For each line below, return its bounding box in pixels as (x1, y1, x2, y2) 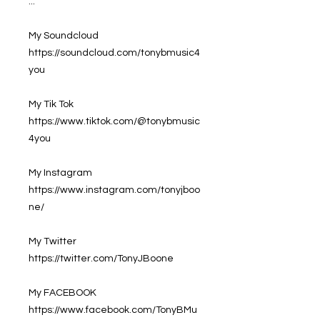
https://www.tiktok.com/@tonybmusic (29, 116, 200, 126)
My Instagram (29, 167, 92, 178)
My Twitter (29, 236, 76, 246)
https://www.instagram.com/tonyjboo (29, 184, 200, 195)
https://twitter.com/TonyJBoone (29, 253, 174, 264)
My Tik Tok (29, 99, 74, 109)
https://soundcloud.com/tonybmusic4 (29, 47, 200, 58)
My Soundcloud (29, 30, 99, 41)
